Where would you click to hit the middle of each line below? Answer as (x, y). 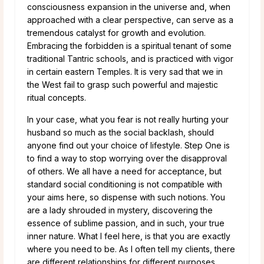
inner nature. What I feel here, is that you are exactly (129, 236)
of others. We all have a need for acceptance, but (124, 171)
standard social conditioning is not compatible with (125, 184)
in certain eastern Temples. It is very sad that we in (125, 71)
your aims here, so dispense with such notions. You (126, 197)
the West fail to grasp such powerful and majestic (123, 84)
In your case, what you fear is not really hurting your (128, 119)
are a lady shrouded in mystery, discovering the (120, 210)
